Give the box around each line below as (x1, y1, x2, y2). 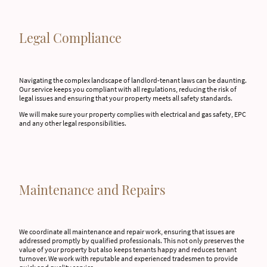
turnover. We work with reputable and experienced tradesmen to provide (19, 254, 238, 263)
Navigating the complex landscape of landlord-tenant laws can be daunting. (19, 75, 247, 85)
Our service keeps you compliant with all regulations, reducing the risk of (19, 84, 237, 94)
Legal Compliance (19, 29, 122, 46)
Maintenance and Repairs (19, 181, 166, 198)
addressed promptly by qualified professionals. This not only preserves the (19, 236, 244, 246)
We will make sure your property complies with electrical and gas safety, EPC (19, 110, 246, 119)
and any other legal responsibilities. (19, 119, 126, 128)
